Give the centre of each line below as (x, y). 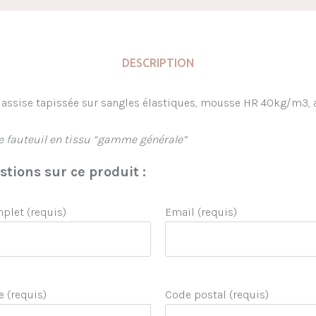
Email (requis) (201, 212)
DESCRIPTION (158, 63)
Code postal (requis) (217, 295)
